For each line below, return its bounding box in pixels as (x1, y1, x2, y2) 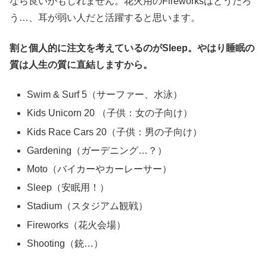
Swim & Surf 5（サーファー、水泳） (27, 89, 183, 100)
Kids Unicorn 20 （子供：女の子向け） (27, 108, 193, 119)
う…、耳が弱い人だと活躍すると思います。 (10, 13, 200, 23)
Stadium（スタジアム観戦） (27, 201, 148, 212)
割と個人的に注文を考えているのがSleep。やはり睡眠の (10, 42, 254, 53)
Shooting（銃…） (27, 238, 104, 249)
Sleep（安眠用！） (27, 182, 110, 193)
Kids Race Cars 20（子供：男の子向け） (27, 126, 203, 137)
